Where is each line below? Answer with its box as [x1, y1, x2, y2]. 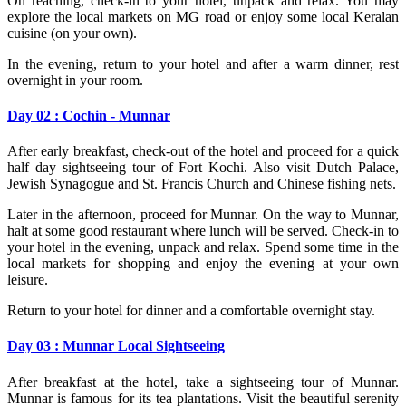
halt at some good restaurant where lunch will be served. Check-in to [7, 223, 399, 239]
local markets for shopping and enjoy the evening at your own [7, 256, 399, 272]
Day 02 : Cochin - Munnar [7, 107, 170, 123]
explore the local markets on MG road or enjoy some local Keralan [7, 8, 399, 24]
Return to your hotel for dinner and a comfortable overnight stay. [7, 303, 375, 319]
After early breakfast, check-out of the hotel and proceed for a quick [7, 143, 399, 159]
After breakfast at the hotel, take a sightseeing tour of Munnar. [7, 373, 399, 390]
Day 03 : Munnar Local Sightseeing [7, 338, 225, 354]
